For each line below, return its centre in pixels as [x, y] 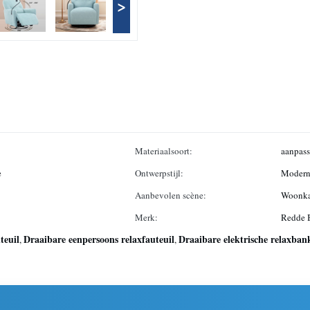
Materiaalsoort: [164, 151]
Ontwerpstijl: [159, 173]
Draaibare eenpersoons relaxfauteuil [99, 239]
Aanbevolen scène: [171, 195]
